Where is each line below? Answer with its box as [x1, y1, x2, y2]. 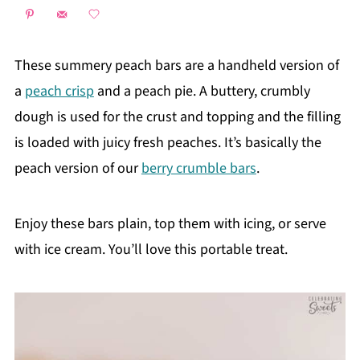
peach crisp [24, 80, 94, 101]
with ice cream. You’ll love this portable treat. [14, 239, 288, 260]
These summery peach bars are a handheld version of [14, 55, 339, 76]
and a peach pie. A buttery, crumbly [93, 80, 310, 101]
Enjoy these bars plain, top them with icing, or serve [14, 213, 326, 234]
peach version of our [14, 157, 141, 178]
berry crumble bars [141, 157, 256, 178]
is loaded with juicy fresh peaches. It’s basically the [14, 132, 321, 153]
